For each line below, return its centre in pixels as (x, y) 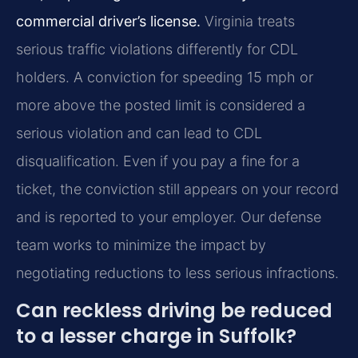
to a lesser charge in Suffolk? (156, 336)
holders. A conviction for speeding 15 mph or (165, 78)
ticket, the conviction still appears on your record (177, 189)
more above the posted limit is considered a (161, 105)
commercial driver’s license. (108, 22)
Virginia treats (248, 22)
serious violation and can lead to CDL (139, 133)
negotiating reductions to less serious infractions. (177, 273)
